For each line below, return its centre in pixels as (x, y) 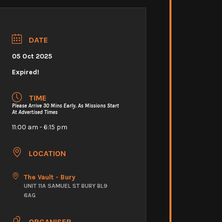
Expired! (26, 72)
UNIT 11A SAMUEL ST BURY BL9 (66, 186)
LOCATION (47, 153)
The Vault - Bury (50, 177)
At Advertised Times (35, 112)
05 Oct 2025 (32, 56)
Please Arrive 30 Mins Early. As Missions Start (65, 106)
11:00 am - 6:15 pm (40, 127)
